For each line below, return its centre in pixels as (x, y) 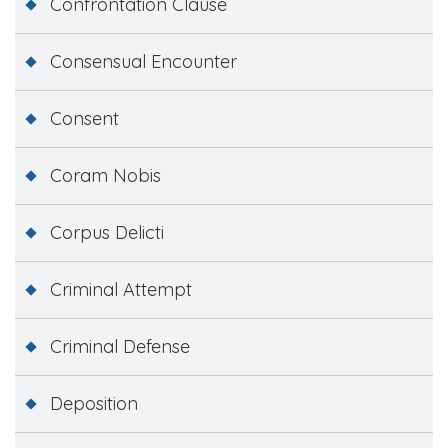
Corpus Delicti (107, 232)
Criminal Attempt (121, 289)
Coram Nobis (105, 175)
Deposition (94, 403)
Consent (84, 118)
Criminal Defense (120, 346)
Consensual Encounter (143, 61)
